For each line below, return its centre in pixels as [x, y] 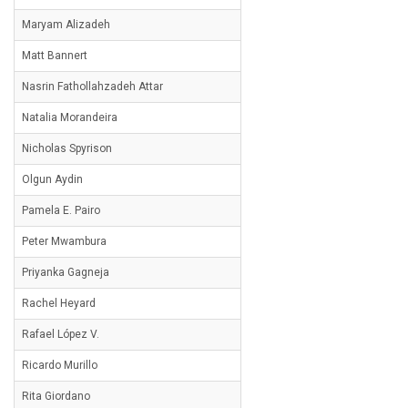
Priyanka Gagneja [66, 272]
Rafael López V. [61, 334]
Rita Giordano [56, 396]
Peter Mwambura [64, 241]
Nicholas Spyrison [67, 148]
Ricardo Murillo [60, 365]
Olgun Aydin [52, 179]
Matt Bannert [55, 56]
